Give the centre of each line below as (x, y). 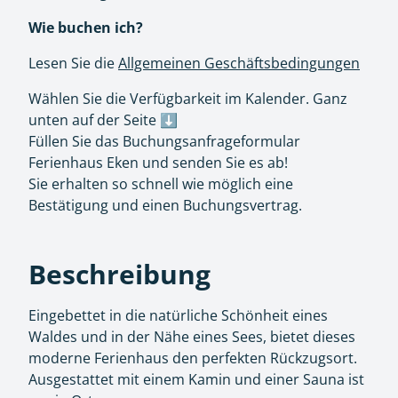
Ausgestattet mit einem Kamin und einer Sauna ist (196, 379)
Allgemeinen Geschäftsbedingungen (239, 63)
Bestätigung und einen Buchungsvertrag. (165, 205)
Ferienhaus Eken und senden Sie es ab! (158, 163)
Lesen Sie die (73, 63)
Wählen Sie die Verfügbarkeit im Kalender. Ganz (188, 99)
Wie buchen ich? (86, 28)
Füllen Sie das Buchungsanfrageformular (164, 141)
